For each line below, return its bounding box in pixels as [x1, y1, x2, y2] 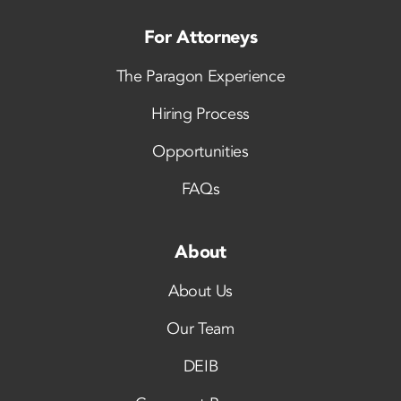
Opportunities [152, 141, 249, 164]
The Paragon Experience [115, 65, 286, 89]
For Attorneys [143, 25, 258, 50]
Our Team [166, 318, 235, 341]
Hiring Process [150, 103, 251, 126]
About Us [167, 280, 234, 303]
